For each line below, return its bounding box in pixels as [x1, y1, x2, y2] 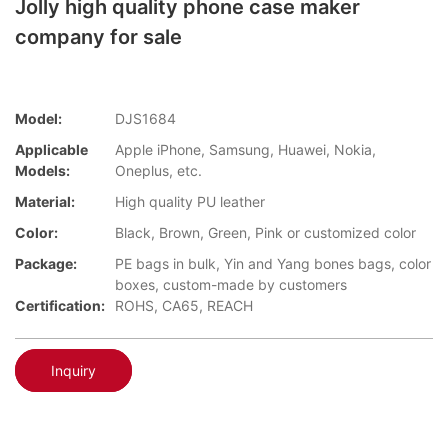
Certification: [15, 297, 105, 315]
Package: [15, 255, 77, 273]
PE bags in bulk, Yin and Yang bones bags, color [115, 255, 431, 273]
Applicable [15, 141, 88, 159]
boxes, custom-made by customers [115, 276, 347, 294]
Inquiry [51, 361, 96, 379]
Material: [15, 193, 75, 211]
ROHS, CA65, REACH [115, 297, 253, 315]
